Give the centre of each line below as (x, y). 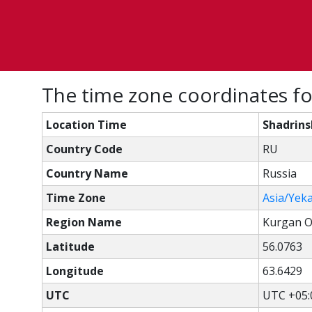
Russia (280, 173)
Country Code (84, 149)
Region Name (84, 222)
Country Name (87, 173)
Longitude (75, 271)
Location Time (86, 125)
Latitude (70, 247)
